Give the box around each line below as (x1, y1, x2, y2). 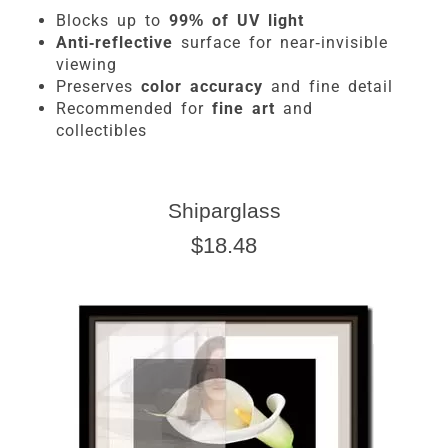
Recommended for (56, 98, 212, 118)
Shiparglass (167, 198, 281, 222)
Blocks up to (56, 10, 169, 30)
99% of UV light (169, 10, 304, 30)
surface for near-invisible (173, 32, 388, 52)
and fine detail (263, 76, 393, 96)
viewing (56, 54, 117, 74)
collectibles (56, 120, 147, 140)
